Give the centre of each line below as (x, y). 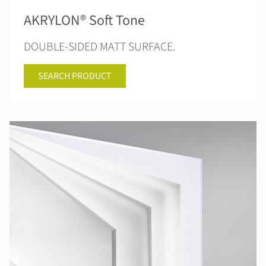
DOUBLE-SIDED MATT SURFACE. (99, 47)
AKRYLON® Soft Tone (84, 20)
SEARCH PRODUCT (75, 76)
